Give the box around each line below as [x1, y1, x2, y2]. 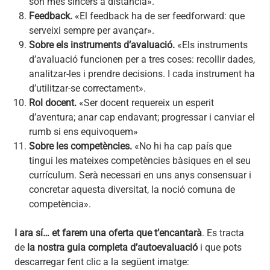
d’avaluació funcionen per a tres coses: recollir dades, [29, 54, 255, 66]
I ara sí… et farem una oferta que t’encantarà [14, 227, 202, 239]
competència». [29, 198, 91, 210]
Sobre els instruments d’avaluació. [29, 39, 175, 51]
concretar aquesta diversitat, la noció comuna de [29, 184, 235, 196]
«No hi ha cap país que [132, 140, 231, 152]
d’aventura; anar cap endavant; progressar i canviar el [29, 111, 255, 124]
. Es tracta [202, 227, 244, 239]
